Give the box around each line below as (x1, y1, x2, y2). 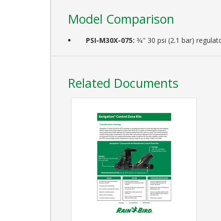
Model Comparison (68, 10, 174, 27)
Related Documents (68, 74, 179, 91)
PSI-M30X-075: (86, 35, 135, 45)
